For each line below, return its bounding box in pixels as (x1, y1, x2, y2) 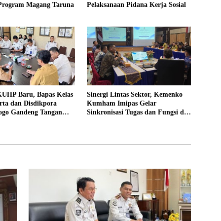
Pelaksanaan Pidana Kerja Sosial (86, 1, 186, 9)
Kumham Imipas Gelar (86, 100, 156, 108)
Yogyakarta (86, 117, 121, 125)
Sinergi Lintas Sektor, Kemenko (86, 91, 183, 99)
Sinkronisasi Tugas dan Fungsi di (86, 109, 186, 116)
